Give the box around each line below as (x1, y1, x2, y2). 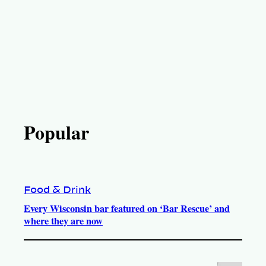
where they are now (24, 214, 103, 229)
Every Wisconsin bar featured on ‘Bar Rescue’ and (24, 201, 230, 216)
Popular (24, 118, 89, 147)
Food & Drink (24, 185, 91, 195)
